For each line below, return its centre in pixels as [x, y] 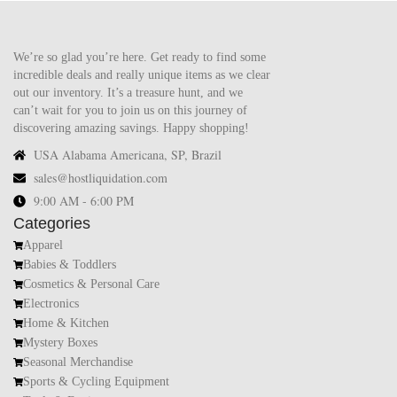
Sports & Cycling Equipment [97, 382]
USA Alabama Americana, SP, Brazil [127, 155]
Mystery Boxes [61, 343]
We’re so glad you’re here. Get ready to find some [140, 58]
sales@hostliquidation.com [100, 178]
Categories [52, 224]
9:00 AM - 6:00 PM [83, 201]
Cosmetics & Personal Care [92, 284]
